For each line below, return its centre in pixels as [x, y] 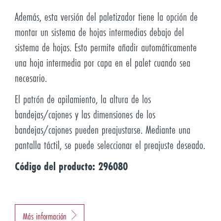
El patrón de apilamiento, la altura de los [83, 99]
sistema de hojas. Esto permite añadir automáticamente [106, 47]
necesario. [31, 78]
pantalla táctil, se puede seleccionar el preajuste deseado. [110, 145]
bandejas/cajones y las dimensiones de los [85, 114]
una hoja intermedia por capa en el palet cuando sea [103, 62]
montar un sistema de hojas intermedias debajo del [99, 32]
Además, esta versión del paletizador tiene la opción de [106, 17]
